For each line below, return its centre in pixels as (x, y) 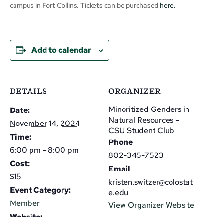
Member (25, 203)
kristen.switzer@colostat (151, 182)
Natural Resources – (144, 120)
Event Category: (40, 190)
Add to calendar (61, 50)
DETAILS (29, 91)
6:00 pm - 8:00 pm (44, 150)
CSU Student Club (141, 130)
